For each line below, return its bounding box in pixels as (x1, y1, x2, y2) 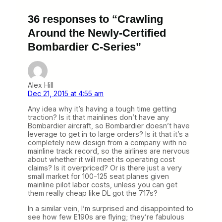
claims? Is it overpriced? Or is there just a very (28, 164, 182, 172)
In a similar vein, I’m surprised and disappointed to (28, 204, 193, 213)
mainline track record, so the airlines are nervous (28, 147, 190, 156)
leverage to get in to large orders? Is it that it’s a (28, 130, 189, 139)
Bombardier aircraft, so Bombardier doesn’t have (28, 121, 190, 130)
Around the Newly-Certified (28, 26, 166, 39)
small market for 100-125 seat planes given (28, 172, 169, 181)
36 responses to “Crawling (28, 12, 163, 25)
